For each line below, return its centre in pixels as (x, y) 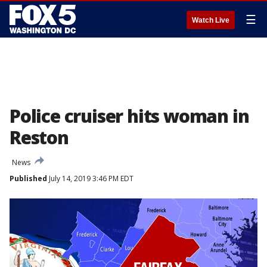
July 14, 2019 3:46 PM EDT (90, 178)
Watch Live (211, 20)
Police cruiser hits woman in (129, 116)
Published (28, 178)
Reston (39, 137)
